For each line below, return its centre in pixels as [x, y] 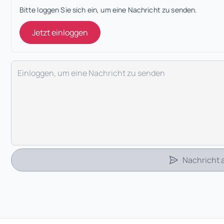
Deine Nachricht [40, 66]
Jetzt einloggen [60, 32]
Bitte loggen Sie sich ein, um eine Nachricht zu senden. [108, 9]
